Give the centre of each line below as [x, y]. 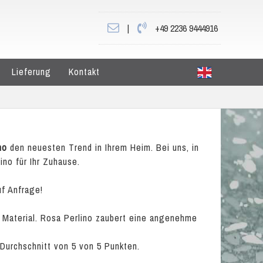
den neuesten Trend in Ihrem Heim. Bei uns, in [103, 147]
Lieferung [31, 72]
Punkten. [121, 246]
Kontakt [84, 72]
